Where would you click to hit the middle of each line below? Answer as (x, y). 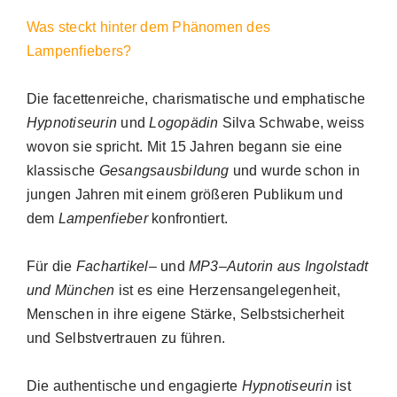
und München (71, 290)
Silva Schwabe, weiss (292, 123)
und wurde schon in (295, 171)
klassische (63, 171)
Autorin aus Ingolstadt (298, 266)
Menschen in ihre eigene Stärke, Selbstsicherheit (186, 314)
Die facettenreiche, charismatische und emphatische (196, 99)
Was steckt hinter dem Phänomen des (149, 27)
